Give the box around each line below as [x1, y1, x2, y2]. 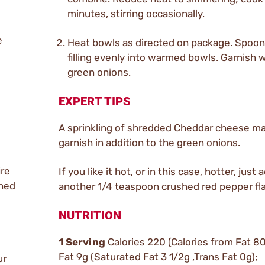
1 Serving [59, 235, 108, 248]
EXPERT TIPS [59, 93, 131, 108]
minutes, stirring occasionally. [67, 7, 205, 20]
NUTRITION [59, 208, 121, 222]
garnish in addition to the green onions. [59, 136, 240, 148]
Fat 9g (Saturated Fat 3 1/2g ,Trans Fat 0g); [59, 250, 260, 263]
